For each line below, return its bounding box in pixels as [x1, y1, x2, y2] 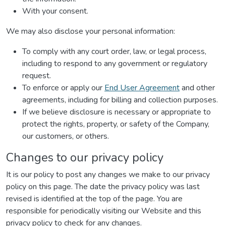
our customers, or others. [22, 131, 109, 142]
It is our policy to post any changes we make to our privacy [6, 169, 210, 180]
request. [22, 70, 51, 81]
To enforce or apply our [22, 82, 104, 93]
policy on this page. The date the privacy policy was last [6, 181, 200, 192]
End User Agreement [104, 82, 180, 93]
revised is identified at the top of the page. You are [6, 193, 183, 204]
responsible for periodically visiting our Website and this [6, 205, 201, 216]
